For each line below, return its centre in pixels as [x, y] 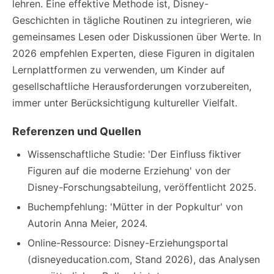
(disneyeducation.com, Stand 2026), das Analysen [144, 259]
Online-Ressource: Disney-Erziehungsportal [128, 243]
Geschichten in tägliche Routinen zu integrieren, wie [132, 20]
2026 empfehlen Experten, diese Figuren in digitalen [133, 53]
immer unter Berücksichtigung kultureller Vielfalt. [125, 103]
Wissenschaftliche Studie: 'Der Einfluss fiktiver [134, 154]
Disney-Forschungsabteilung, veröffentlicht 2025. [142, 187]
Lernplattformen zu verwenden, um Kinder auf [119, 70]
